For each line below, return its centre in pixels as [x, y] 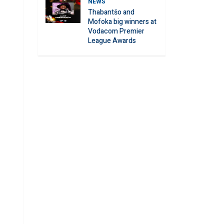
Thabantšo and [111, 12]
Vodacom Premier [116, 31]
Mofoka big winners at [122, 22]
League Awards [112, 41]
